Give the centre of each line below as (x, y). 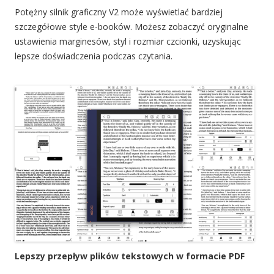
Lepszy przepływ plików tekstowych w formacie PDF (130, 256)
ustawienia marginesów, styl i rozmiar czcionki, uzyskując (128, 41)
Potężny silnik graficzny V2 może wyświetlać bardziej (119, 12)
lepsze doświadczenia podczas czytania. (94, 56)
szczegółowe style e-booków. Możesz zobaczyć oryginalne (131, 26)
